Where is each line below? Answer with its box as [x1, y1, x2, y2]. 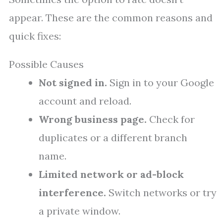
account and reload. [39, 95, 131, 108]
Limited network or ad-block [39, 168, 184, 181]
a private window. [39, 205, 120, 218]
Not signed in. [39, 76, 107, 89]
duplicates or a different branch [39, 131, 187, 144]
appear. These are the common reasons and [9, 11, 213, 24]
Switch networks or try [106, 186, 217, 199]
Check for [147, 113, 195, 126]
